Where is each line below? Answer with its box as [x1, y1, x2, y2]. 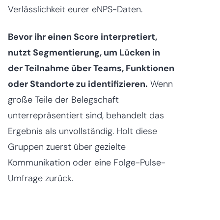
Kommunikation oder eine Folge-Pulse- [8, 157, 165, 169]
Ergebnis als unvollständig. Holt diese [8, 125, 157, 137]
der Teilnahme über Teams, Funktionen [8, 62, 174, 75]
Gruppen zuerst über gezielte [8, 141, 126, 153]
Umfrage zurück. [8, 172, 73, 185]
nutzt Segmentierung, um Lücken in [8, 47, 160, 59]
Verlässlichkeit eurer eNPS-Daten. [8, 3, 142, 16]
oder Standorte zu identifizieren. [8, 78, 148, 90]
